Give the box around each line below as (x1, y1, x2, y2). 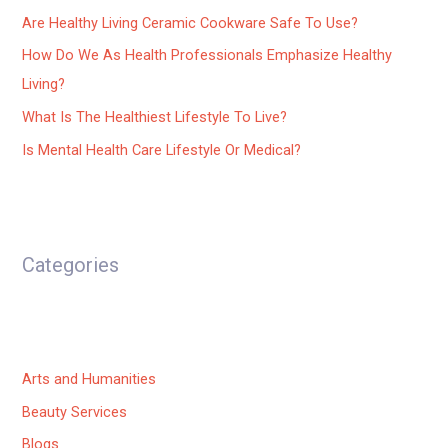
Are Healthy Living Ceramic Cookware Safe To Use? (22, 13, 359, 32)
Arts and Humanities (22, 370, 157, 389)
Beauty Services (22, 402, 128, 421)
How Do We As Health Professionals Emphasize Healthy (22, 46, 393, 65)
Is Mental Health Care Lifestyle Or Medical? (22, 140, 302, 159)
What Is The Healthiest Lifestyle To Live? (22, 107, 288, 126)
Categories (22, 252, 120, 277)
